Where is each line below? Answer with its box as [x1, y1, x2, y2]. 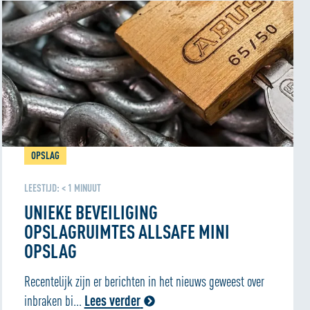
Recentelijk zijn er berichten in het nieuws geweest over [24, 273, 264, 289]
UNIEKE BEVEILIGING [24, 201, 158, 223]
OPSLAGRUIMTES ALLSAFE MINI [24, 220, 230, 242]
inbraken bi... [24, 292, 84, 309]
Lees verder [84, 292, 140, 309]
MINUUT [73, 182, 101, 194]
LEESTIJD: [24, 182, 60, 194]
